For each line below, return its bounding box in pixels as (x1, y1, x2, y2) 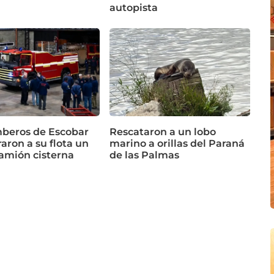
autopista (109, 1, 158, 13)
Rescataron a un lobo (109, 125, 216, 138)
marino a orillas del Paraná (109, 137, 245, 149)
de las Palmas (109, 149, 179, 161)
